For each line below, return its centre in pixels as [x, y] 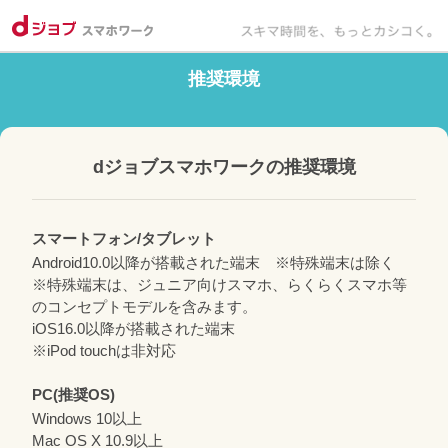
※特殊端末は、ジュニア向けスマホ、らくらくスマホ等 [219, 284]
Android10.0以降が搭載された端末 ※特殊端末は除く [213, 262]
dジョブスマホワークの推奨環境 [224, 167]
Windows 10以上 [87, 418]
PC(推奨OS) [73, 394]
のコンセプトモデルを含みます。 [144, 306]
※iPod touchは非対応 [104, 350]
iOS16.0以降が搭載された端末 [133, 328]
